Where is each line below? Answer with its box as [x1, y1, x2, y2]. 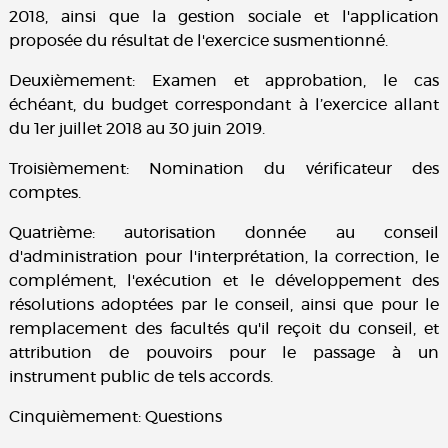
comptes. [8, 185, 81, 202]
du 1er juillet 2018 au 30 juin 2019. [8, 121, 265, 138]
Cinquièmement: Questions [8, 409, 222, 426]
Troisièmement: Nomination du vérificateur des [8, 161, 440, 178]
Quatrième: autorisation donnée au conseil [8, 225, 440, 242]
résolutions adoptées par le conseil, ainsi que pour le [8, 297, 440, 314]
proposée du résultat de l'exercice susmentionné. [8, 33, 388, 50]
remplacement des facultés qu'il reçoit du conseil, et [8, 321, 440, 338]
